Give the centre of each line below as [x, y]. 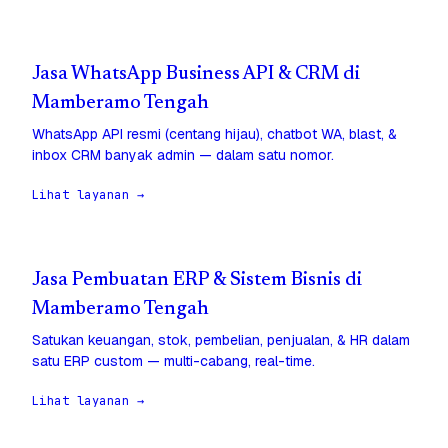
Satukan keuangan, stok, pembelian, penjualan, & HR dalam [221, 340]
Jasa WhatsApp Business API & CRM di [196, 75]
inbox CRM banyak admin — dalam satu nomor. [183, 155]
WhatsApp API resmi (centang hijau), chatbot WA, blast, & [214, 134]
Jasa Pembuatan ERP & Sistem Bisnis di [197, 281]
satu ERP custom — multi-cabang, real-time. [173, 361]
